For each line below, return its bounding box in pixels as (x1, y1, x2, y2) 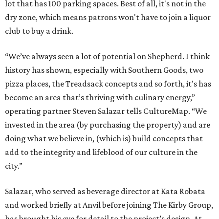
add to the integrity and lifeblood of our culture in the (5, 147, 197, 157)
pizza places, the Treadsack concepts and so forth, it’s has (5, 79, 211, 89)
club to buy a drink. (5, 26, 73, 36)
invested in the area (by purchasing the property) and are (5, 120, 210, 130)
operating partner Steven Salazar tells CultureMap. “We (5, 106, 207, 116)
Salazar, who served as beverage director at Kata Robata (5, 186, 205, 197)
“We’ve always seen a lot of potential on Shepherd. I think (5, 51, 210, 62)
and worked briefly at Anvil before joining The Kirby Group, (5, 200, 213, 210)
